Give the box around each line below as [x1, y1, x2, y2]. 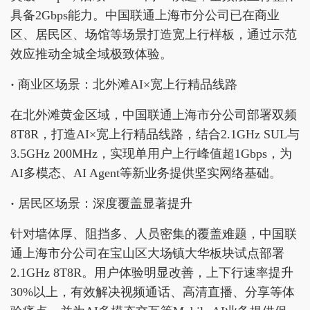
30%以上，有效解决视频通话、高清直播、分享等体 [10, 285, 295, 300]
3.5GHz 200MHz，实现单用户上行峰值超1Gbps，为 [10, 147, 292, 161]
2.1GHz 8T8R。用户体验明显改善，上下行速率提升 [10, 266, 293, 280]
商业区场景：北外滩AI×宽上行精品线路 [18, 77, 237, 92]
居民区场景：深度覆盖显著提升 [18, 197, 192, 211]
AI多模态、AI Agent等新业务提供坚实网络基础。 [10, 166, 282, 181]
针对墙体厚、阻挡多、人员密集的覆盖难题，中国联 [10, 227, 297, 241]
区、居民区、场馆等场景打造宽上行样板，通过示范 [10, 28, 297, 42]
